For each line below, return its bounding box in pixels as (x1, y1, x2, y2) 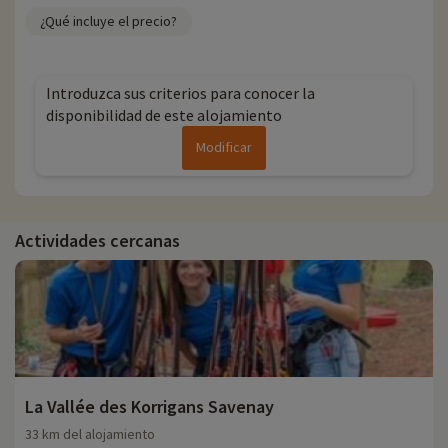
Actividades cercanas (15, 229, 180, 253)
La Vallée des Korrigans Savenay (25, 395, 274, 419)
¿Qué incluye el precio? (40, 12, 177, 31)
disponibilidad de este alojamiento (46, 105, 282, 126)
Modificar (196, 138, 252, 157)
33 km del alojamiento (25, 425, 155, 444)
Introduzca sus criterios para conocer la (46, 83, 315, 104)
